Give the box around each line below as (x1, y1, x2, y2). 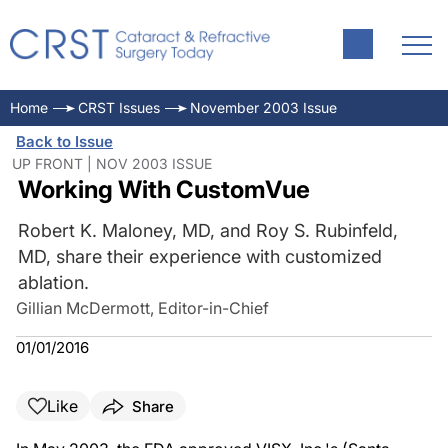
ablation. (17, 272, 89, 293)
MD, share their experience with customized (17, 246, 382, 267)
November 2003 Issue (190, 99, 337, 116)
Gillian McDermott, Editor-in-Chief (16, 298, 269, 318)
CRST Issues (78, 99, 160, 116)
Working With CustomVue (17, 175, 310, 204)
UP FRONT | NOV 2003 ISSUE (12, 155, 212, 172)
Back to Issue (16, 132, 113, 151)
